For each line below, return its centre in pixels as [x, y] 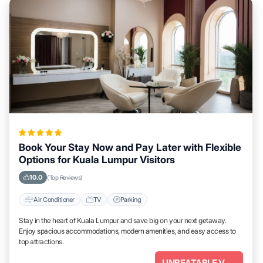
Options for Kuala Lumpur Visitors [97, 160]
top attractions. [41, 242]
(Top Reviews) [65, 177]
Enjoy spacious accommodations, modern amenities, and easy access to [127, 231]
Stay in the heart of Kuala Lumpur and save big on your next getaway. [123, 220]
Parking [131, 199]
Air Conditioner [54, 199]
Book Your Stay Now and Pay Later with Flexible [130, 147]
